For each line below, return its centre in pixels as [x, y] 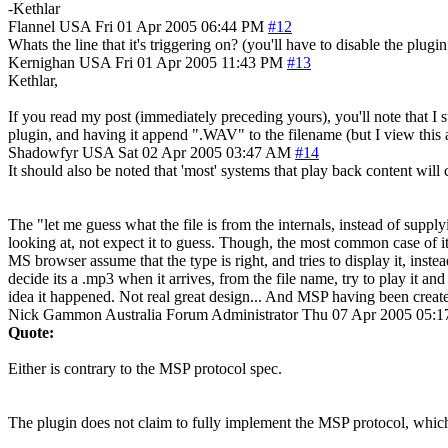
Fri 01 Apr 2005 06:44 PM [179, 26]
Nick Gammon [55, 314]
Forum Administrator [232, 314]
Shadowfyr [43, 152]
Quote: [31, 332]
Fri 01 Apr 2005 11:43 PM [199, 62]
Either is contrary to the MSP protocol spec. [145, 368]
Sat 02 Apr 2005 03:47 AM [204, 152]
